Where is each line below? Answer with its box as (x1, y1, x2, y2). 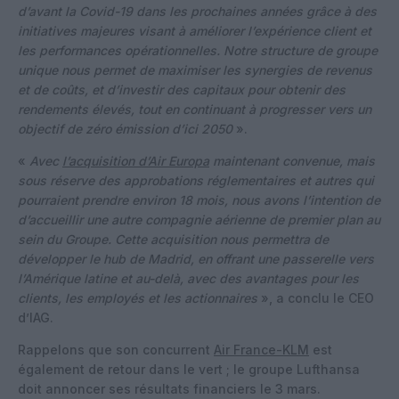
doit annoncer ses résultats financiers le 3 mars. (18, 380, 321, 396)
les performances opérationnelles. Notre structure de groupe (18, 42, 378, 58)
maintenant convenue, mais (213, 152, 375, 168)
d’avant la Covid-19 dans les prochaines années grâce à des (18, 3, 377, 19)
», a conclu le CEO (257, 289, 374, 305)
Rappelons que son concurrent (18, 341, 214, 357)
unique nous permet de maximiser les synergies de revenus (18, 61, 372, 77)
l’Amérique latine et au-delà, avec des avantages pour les (18, 270, 359, 286)
